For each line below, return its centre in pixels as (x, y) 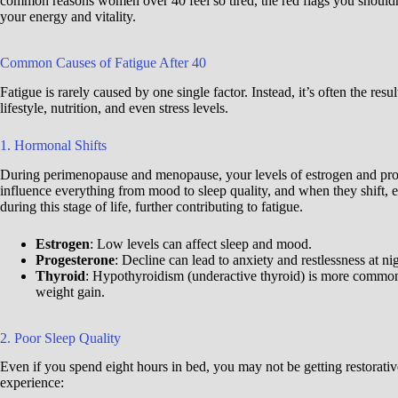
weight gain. (70, 291)
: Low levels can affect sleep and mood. (201, 243)
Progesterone (75, 259)
